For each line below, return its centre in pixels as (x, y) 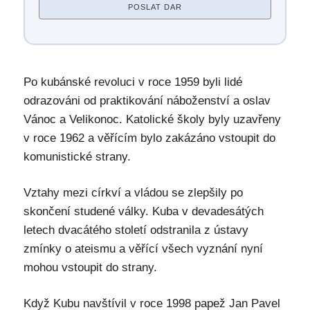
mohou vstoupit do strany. (90, 267)
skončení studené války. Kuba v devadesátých (143, 211)
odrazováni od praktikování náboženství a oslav (147, 101)
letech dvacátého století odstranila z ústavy (136, 230)
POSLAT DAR (155, 7)
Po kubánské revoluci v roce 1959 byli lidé (133, 82)
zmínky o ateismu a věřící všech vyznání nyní (143, 249)
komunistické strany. (77, 157)
